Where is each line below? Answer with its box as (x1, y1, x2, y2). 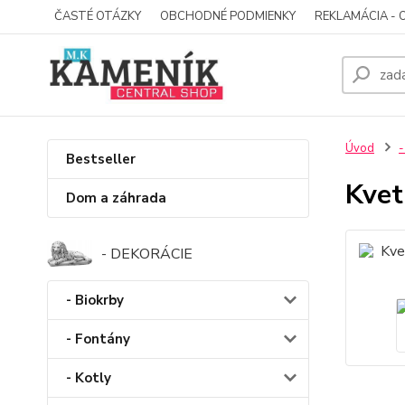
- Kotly (66, 369, 111, 388)
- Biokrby (66, 291, 124, 310)
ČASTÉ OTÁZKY (54, 8, 141, 24)
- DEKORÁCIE (101, 243, 193, 264)
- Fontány (66, 330, 130, 349)
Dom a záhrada (66, 189, 166, 207)
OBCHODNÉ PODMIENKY (160, 8, 296, 24)
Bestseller (66, 150, 136, 168)
